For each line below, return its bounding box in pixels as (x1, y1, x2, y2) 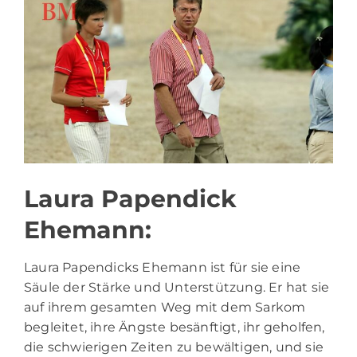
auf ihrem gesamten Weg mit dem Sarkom (24, 299, 306, 315)
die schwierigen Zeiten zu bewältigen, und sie (24, 339, 324, 355)
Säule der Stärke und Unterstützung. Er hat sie (24, 279, 330, 295)
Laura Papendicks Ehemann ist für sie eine (24, 259, 301, 275)
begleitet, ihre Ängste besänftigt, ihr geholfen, (24, 319, 325, 335)
